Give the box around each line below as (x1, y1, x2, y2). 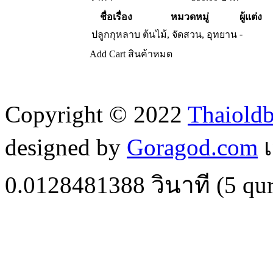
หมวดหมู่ (171, 12, 209, 23)
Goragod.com (127, 134, 258, 161)
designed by (5, 134, 127, 161)
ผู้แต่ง (239, 12, 262, 23)
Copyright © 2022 (5, 101, 188, 128)
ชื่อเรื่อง (99, 12, 132, 23)
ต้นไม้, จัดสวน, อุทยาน (143, 29, 237, 40)
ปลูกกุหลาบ (91, 29, 140, 40)
